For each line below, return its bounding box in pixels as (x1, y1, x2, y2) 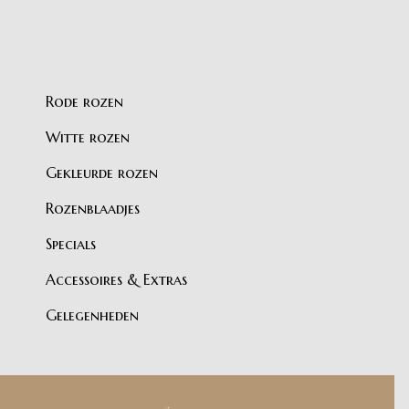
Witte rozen (46, 127, 130, 146)
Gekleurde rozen (46, 163, 158, 182)
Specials (46, 234, 96, 253)
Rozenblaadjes (46, 198, 140, 217)
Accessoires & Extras (46, 269, 187, 288)
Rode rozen (46, 91, 123, 110)
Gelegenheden (46, 305, 139, 324)
